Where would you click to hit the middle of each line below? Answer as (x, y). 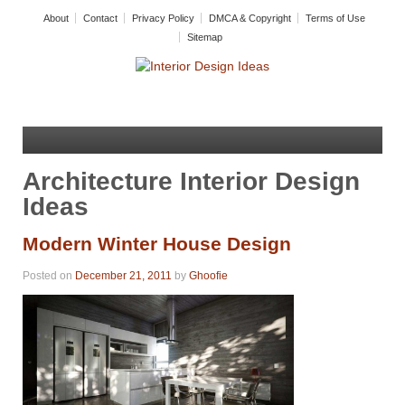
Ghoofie (208, 276)
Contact (100, 18)
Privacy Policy (163, 18)
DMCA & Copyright (250, 18)
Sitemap (205, 37)
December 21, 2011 (123, 276)
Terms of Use (335, 18)
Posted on (49, 276)
